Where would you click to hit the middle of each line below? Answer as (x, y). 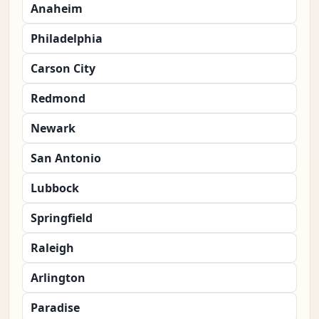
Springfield (62, 218)
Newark (53, 129)
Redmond (58, 99)
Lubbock (55, 188)
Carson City (63, 69)
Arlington (58, 278)
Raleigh (52, 248)
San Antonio (66, 158)
